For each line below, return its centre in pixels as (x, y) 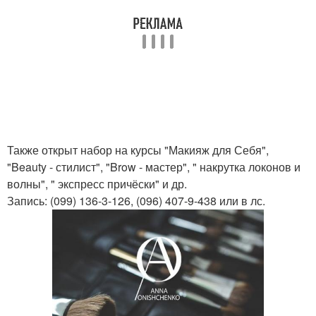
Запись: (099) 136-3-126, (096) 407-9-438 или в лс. (136, 201)
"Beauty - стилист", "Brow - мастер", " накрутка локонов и (154, 167)
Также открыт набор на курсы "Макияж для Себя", (138, 150)
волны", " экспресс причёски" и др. (97, 184)
